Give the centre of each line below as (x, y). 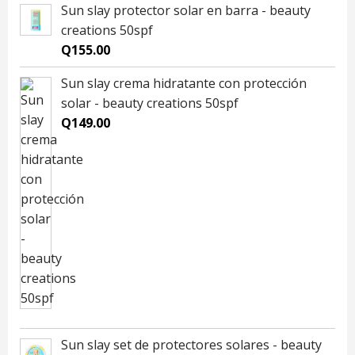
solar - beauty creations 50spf (150, 103)
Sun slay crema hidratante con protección (184, 84)
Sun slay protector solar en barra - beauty (186, 11)
